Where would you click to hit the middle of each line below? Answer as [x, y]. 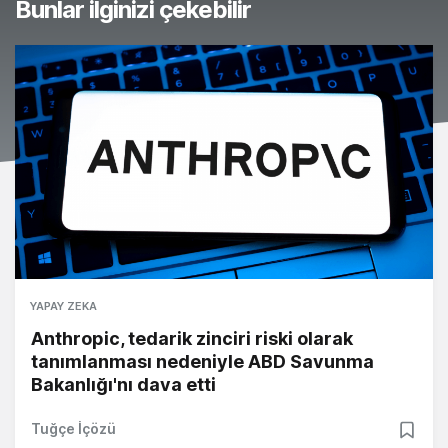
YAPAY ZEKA [63, 306]
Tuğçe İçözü [73, 429]
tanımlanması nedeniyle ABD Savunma [202, 362]
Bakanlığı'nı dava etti [123, 385]
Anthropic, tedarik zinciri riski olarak [192, 339]
